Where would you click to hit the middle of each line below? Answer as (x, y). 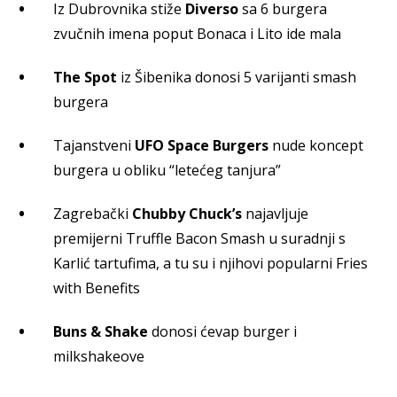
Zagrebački (93, 213)
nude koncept (316, 145)
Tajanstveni (94, 145)
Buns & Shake (101, 331)
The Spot (85, 77)
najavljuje (275, 213)
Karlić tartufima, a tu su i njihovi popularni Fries (210, 263)
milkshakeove (99, 356)
